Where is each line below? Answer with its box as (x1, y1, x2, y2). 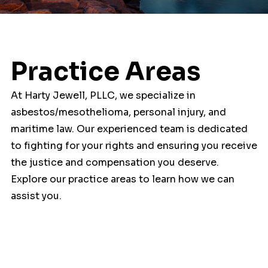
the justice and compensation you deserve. (10, 156, 219, 169)
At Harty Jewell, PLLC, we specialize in (10, 89, 196, 102)
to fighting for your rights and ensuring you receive (10, 139, 257, 152)
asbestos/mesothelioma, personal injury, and (10, 106, 226, 118)
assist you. (10, 190, 62, 202)
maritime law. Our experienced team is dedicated (10, 123, 248, 135)
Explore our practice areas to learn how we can (10, 173, 234, 185)
